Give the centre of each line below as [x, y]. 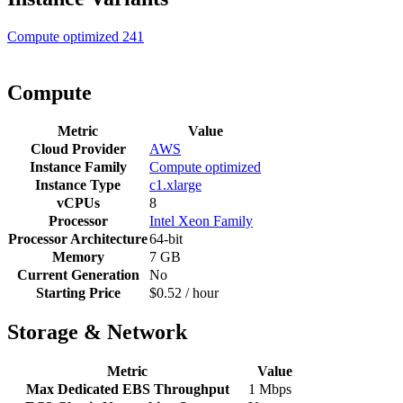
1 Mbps [270, 390]
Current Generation [78, 275]
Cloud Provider [78, 149]
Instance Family [78, 167]
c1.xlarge [175, 185]
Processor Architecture [78, 239]
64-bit [166, 239]
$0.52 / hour [184, 293]
